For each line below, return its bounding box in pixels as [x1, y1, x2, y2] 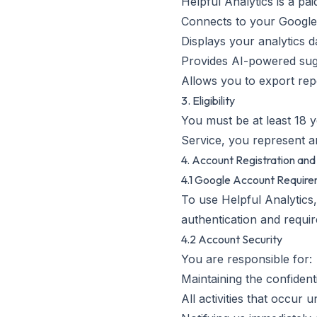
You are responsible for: [181, 252, 312, 266]
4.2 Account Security [181, 232, 282, 246]
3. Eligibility [181, 93, 235, 108]
